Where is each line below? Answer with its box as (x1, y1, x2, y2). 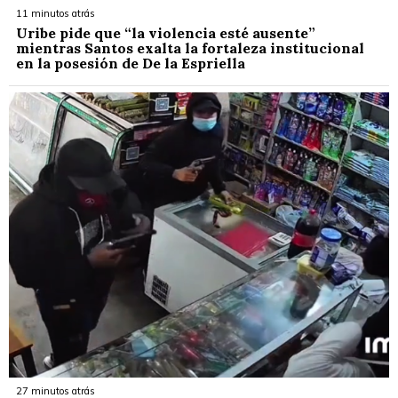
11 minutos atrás (16, 6, 95, 20)
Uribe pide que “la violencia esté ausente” (16, 23, 315, 42)
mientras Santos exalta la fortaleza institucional (16, 38, 364, 57)
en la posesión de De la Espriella (16, 53, 245, 72)
